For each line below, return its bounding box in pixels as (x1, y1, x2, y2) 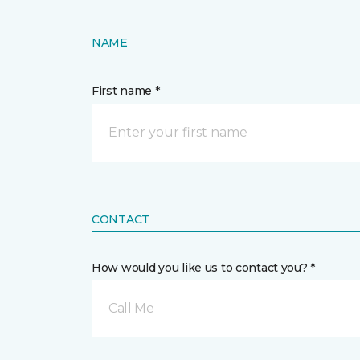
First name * (92, 84, 160, 98)
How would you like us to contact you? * (92, 260, 316, 275)
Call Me (108, 301, 154, 316)
